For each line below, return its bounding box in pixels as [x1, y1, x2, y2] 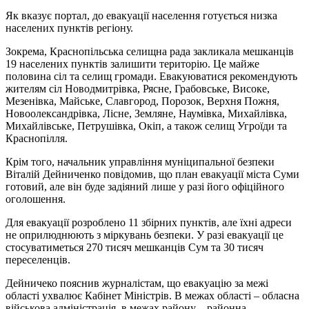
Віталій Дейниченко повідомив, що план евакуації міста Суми [6, 168, 299, 181]
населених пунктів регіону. [6, 22, 136, 34]
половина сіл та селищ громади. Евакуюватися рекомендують [6, 70, 297, 83]
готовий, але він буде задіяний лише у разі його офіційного [6, 181, 284, 193]
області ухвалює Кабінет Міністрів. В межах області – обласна [6, 290, 299, 302]
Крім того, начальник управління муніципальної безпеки [6, 156, 275, 168]
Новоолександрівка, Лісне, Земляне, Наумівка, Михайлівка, [6, 108, 287, 120]
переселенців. [6, 254, 70, 266]
